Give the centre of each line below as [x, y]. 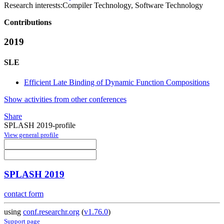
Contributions [28, 22]
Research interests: [33, 5]
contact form [24, 194]
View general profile [31, 134]
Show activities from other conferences [65, 99]
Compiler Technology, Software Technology [133, 5]
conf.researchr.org [51, 212]
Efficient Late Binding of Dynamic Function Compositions [117, 82]
